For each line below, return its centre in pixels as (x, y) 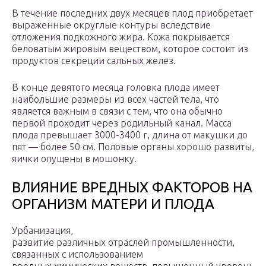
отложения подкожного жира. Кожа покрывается (121, 37)
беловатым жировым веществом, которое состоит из (130, 49)
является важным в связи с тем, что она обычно (117, 111)
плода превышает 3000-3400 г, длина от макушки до (130, 135)
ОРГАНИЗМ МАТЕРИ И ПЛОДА (113, 204)
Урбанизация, (42, 231)
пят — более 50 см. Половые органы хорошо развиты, (133, 147)
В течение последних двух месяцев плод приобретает (132, 13)
